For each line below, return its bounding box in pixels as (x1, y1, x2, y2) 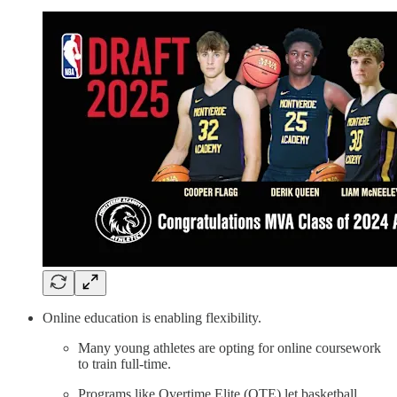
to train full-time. (78, 356, 171, 372)
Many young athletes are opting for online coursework (78, 340, 381, 356)
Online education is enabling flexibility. (43, 310, 261, 326)
